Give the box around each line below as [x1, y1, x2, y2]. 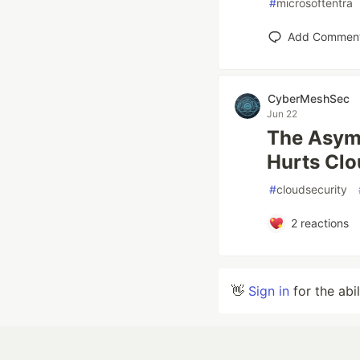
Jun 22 [267, 108, 297, 120]
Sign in [248, 283, 289, 299]
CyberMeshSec [268, 92, 350, 105]
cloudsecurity [276, 182, 347, 196]
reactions [297, 216, 349, 230]
